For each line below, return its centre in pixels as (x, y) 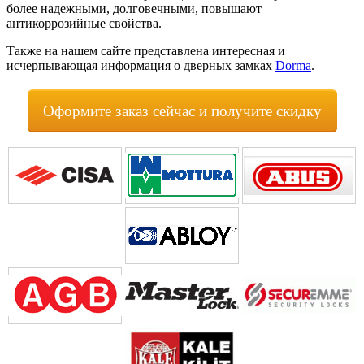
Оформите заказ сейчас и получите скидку (182, 110)
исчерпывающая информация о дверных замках (141, 66)
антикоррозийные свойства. (84, 24)
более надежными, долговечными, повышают (134, 9)
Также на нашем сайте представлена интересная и (146, 51)
